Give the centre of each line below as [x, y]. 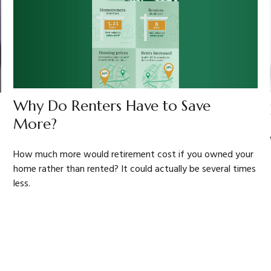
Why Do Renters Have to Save [112, 106]
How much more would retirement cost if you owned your [134, 155]
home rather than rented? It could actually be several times [135, 169]
